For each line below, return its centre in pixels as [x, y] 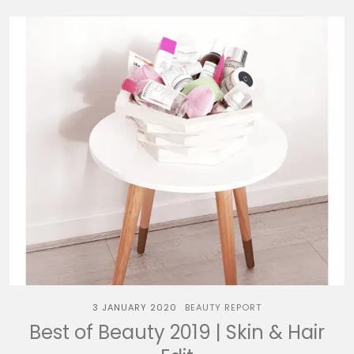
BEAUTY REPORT [223, 307]
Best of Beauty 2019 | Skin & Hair [177, 332]
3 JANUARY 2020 [135, 307]
